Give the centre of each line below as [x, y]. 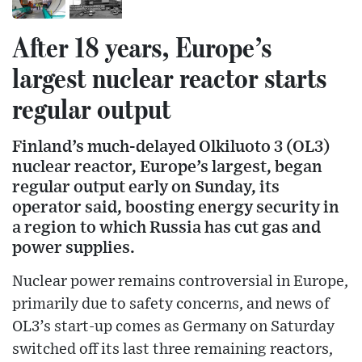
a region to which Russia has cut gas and [166, 228]
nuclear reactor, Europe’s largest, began [167, 167]
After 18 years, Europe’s [142, 47]
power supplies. [74, 248]
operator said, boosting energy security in [176, 208]
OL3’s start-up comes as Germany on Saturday [173, 327]
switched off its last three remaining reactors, [173, 350]
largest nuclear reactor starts [169, 78]
